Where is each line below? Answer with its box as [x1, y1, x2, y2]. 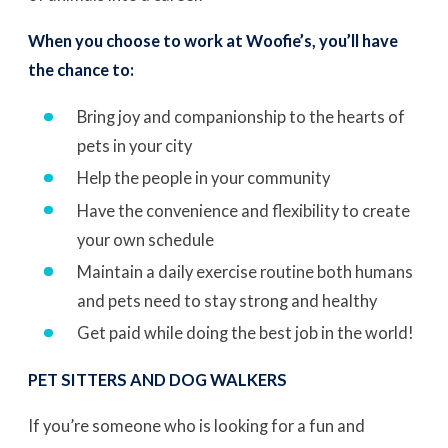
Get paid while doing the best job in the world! [77, 323, 415, 343]
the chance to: [28, 59, 134, 79]
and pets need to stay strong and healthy [77, 290, 381, 310]
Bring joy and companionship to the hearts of [77, 106, 406, 126]
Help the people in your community [77, 168, 334, 188]
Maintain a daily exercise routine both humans [77, 261, 414, 281]
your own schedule [77, 229, 218, 249]
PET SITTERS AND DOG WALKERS [28, 370, 287, 390]
